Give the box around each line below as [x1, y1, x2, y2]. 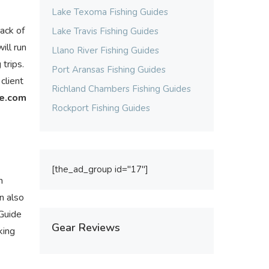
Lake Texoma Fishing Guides [52, 6, 168, 18]
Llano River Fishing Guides [52, 44, 159, 56]
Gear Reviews [52, 220, 120, 235]
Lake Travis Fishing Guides [52, 25, 159, 37]
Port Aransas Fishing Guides [52, 64, 166, 76]
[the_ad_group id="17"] [52, 163, 148, 175]
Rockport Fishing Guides [52, 102, 150, 114]
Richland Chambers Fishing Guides [52, 83, 191, 95]
